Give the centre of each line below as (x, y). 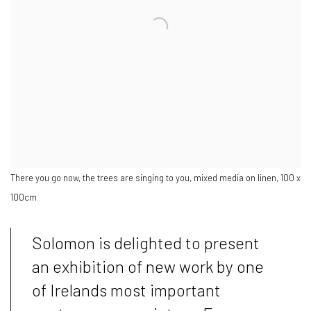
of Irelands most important (126, 290)
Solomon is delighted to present (146, 243)
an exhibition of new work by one (148, 266)
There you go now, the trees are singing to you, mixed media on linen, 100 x (155, 178)
